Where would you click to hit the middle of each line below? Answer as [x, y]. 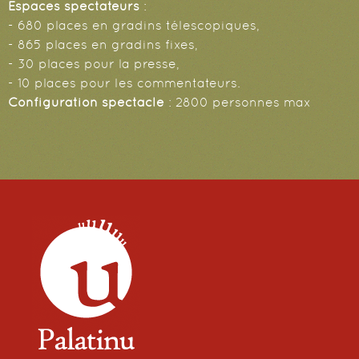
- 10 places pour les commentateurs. [124, 83]
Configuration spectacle [86, 103]
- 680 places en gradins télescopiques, [134, 26]
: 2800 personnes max [238, 103]
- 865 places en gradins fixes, [103, 45]
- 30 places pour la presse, [94, 64]
